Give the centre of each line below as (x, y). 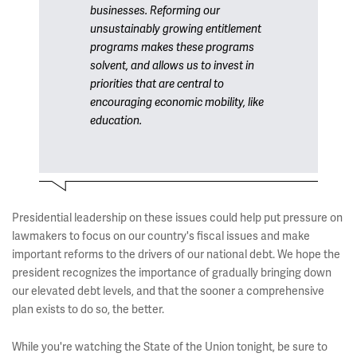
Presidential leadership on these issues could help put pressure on (177, 218)
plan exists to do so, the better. (88, 309)
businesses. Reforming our (155, 11)
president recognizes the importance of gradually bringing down (172, 273)
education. (116, 121)
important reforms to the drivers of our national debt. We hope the (176, 254)
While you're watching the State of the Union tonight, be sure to (170, 347)
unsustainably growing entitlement (176, 29)
